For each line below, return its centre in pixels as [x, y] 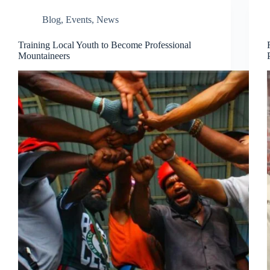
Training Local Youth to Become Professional [105, 45]
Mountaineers [44, 55]
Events [79, 19]
